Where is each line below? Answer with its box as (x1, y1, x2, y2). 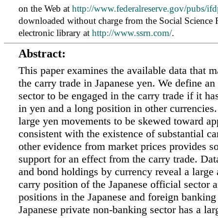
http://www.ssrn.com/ (92, 27, 172, 38)
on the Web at (18, 3, 72, 14)
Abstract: (18, 47, 66, 60)
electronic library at (18, 27, 92, 38)
